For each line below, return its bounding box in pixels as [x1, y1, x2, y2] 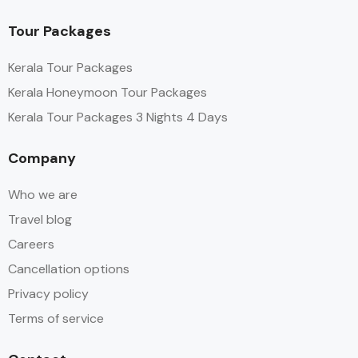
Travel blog [8, 211, 72, 229]
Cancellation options [8, 261, 129, 278]
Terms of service [8, 310, 104, 328]
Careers [8, 236, 54, 253]
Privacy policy [8, 285, 89, 303]
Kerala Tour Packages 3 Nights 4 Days [8, 109, 228, 126]
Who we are [8, 186, 78, 204]
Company [8, 149, 76, 169]
